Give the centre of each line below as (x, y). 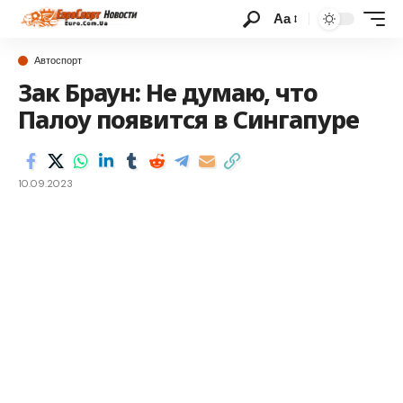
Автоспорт (58, 60)
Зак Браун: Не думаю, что (168, 92)
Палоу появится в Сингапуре (188, 119)
